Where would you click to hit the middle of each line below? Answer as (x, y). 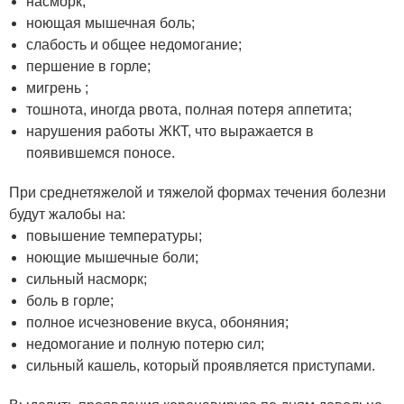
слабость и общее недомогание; (134, 45)
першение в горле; (89, 66)
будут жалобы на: (67, 214)
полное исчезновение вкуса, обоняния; (158, 322)
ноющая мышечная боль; (111, 23)
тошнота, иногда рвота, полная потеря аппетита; (189, 110)
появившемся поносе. (101, 153)
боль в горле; (70, 301)
